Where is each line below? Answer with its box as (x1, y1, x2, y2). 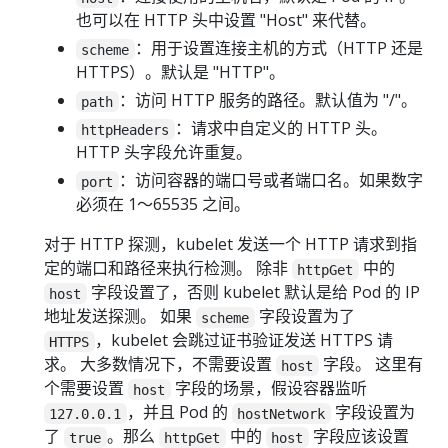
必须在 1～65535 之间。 (76, 193, 250, 216)
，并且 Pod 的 (126, 401, 232, 424)
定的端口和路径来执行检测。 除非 (44, 257, 292, 280)
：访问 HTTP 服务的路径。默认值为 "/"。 (118, 89, 417, 112)
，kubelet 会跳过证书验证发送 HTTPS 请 (94, 329, 393, 352)
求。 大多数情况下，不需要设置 (44, 353, 276, 376)
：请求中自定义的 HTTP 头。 (174, 117, 387, 140)
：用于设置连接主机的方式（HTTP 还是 (134, 37, 423, 60)
